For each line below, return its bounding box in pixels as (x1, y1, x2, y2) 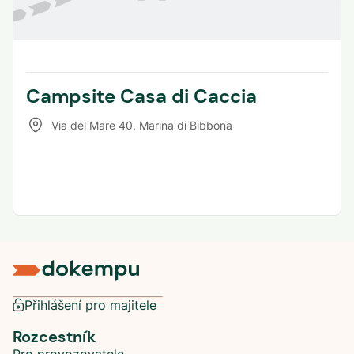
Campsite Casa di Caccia (26, 84, 257, 109)
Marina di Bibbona (139, 118, 232, 132)
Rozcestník (13, 326, 96, 347)
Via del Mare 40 (51, 118, 133, 132)
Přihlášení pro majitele (24, 296, 156, 313)
